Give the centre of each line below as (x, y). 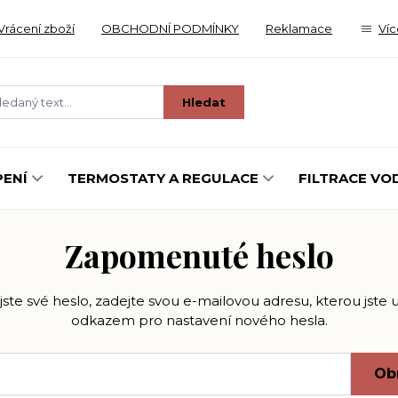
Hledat (204, 102)
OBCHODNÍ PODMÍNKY (170, 28)
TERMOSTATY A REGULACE (163, 178)
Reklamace (299, 28)
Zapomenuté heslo (199, 255)
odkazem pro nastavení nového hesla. (199, 320)
